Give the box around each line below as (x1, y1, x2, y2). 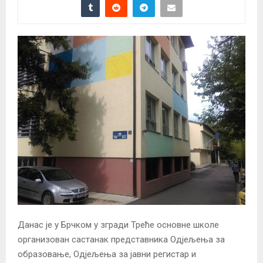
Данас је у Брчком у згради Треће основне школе (18, 220, 219, 231)
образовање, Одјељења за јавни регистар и (18, 249, 196, 260)
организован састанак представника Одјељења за (18, 234, 225, 245)
